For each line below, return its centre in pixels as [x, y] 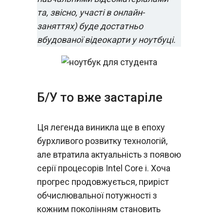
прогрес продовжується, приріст [103, 182]
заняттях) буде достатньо [90, 26]
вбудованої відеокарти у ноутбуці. [106, 40]
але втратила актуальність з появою [109, 154]
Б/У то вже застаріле [100, 97]
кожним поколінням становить [99, 209]
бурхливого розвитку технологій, [102, 141]
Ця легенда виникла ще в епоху [101, 127]
